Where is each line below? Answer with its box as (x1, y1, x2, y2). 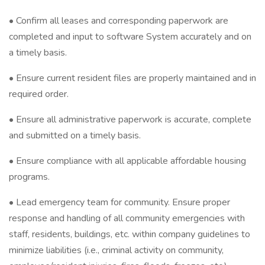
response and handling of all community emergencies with (9, 212, 245, 225)
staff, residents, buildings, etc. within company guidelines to (9, 228, 250, 241)
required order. (9, 88, 69, 101)
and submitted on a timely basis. (9, 129, 141, 142)
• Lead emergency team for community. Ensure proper (9, 196, 230, 209)
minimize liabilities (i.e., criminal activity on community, (9, 244, 224, 257)
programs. (9, 170, 50, 183)
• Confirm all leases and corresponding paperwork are (9, 14, 228, 27)
